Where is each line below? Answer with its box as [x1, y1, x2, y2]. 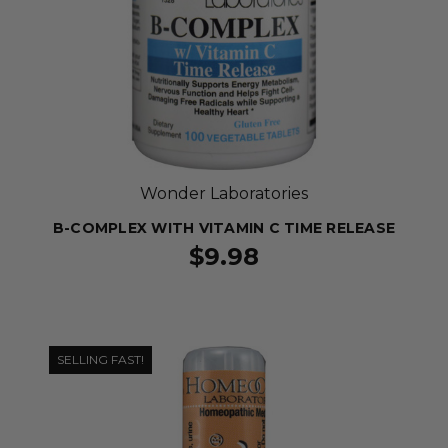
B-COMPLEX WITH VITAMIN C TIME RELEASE [52, 219, 396, 237]
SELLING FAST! [57, 352, 144, 367]
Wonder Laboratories [140, 184, 308, 203]
